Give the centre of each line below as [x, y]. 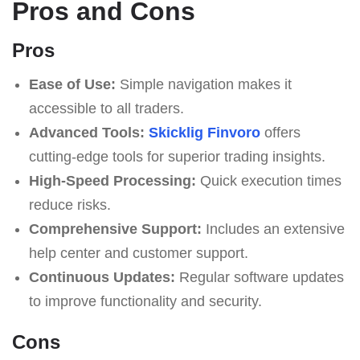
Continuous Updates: [102, 277]
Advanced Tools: [86, 132]
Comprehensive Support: [115, 229]
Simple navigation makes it [203, 84]
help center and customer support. [138, 253]
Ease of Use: [72, 84]
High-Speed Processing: [112, 180]
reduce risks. [70, 205]
